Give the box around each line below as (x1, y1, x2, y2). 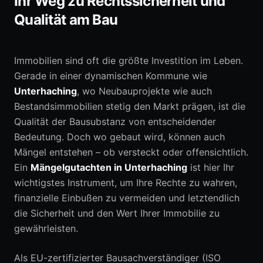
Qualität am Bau (14, 11, 118, 28)
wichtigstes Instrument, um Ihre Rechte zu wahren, (14, 177, 237, 188)
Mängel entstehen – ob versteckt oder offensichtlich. (14, 146, 248, 158)
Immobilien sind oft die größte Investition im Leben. (14, 55, 243, 66)
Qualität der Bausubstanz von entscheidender (14, 116, 216, 127)
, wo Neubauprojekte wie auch (77, 85, 212, 97)
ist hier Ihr (187, 161, 234, 173)
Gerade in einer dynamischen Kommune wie (14, 70, 207, 82)
